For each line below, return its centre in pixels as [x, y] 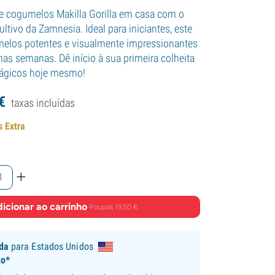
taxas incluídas [43, 103]
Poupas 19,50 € [113, 207]
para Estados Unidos [51, 246]
